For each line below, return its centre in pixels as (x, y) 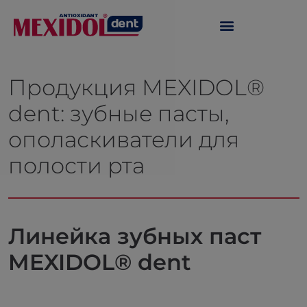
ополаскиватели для (123, 139)
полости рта (76, 165)
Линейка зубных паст (134, 236)
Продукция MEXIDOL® (136, 87)
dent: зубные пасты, (118, 113)
